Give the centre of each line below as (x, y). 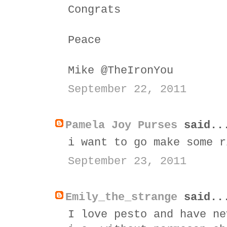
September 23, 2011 (127, 161)
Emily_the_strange (121, 197)
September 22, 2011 (127, 89)
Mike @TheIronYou (121, 70)
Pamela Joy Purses (121, 125)
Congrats (94, 10)
